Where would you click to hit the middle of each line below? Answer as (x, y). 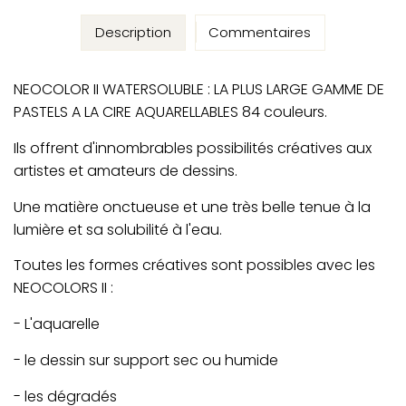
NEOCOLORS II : (63, 288)
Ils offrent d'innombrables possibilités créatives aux (193, 148)
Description (133, 33)
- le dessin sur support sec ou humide (146, 361)
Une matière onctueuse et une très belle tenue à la (192, 207)
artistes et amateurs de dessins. (126, 170)
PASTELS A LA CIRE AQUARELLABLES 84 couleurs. (170, 111)
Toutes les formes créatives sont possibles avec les (194, 266)
